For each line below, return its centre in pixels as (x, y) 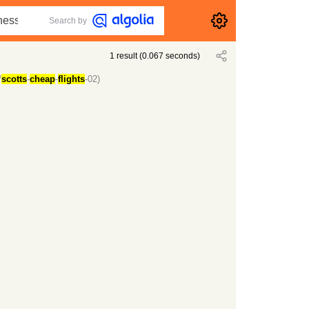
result (127, 56)
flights (71, 79)
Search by (68, 21)
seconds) (182, 56)
